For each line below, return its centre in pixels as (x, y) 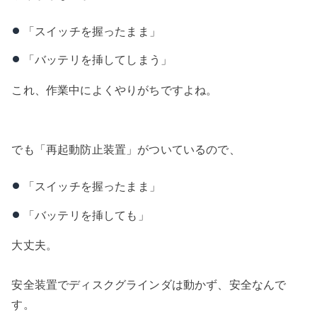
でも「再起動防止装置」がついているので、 (126, 149)
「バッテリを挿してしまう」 (98, 60)
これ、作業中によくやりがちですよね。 (115, 90)
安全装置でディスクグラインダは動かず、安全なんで (149, 285)
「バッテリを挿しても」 (86, 215)
